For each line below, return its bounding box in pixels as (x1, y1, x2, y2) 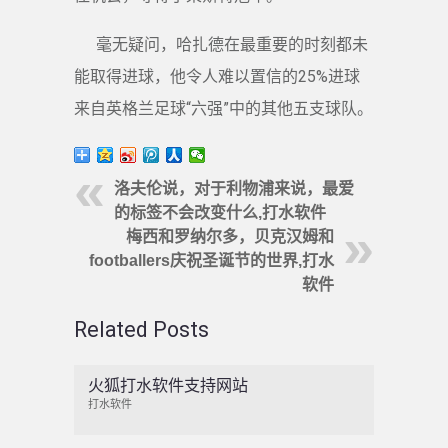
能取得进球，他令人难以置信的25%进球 (74, 66, 360, 86)
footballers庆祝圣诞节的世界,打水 (89, 252, 334, 270)
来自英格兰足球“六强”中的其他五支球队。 (74, 98, 373, 118)
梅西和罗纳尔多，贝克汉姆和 (126, 228, 334, 246)
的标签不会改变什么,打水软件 (114, 204, 326, 222)
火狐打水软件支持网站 (87, 375, 248, 395)
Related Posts (74, 317, 209, 343)
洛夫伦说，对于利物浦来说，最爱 (114, 180, 354, 198)
